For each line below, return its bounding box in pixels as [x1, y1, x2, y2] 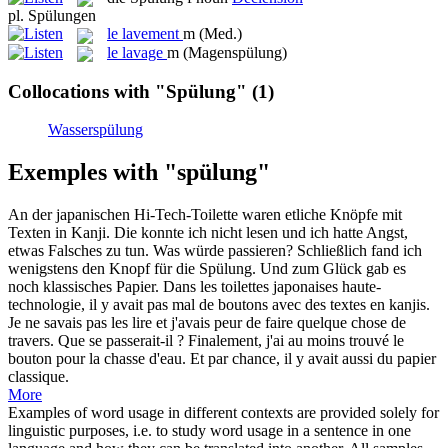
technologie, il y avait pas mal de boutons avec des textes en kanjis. [8, 296, 430, 314]
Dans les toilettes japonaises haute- [163, 278, 381, 296]
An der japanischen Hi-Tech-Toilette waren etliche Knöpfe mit [8, 206, 402, 224]
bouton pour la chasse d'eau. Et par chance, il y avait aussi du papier [8, 350, 436, 368]
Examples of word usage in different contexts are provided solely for [8, 404, 439, 422]
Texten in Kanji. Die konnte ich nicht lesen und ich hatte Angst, [8, 224, 408, 242]
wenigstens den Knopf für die [8, 260, 199, 278]
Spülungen [28, 7, 96, 25]
